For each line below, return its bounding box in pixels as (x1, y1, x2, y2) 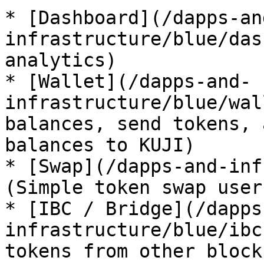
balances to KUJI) (5, 134, 195, 156)
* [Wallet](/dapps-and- (5, 71, 251, 92)
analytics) (5, 49, 117, 71)
